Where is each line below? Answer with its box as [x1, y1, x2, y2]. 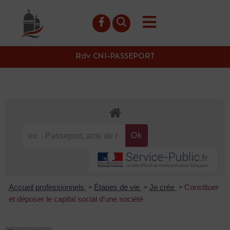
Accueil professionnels [8, 182, 86, 191]
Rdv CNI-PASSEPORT [75, 53, 155, 61]
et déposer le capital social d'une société [8, 194, 143, 203]
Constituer [184, 182, 219, 191]
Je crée [149, 182, 177, 191]
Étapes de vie [93, 182, 142, 191]
